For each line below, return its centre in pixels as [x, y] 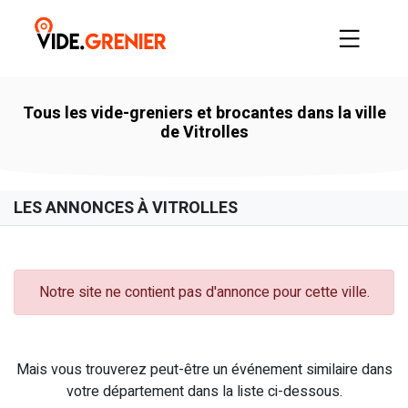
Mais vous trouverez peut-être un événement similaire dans [204, 369]
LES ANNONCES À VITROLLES [126, 208]
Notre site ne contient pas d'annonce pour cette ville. [204, 292]
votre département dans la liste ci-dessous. [204, 391]
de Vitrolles [204, 132]
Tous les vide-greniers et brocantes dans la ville [204, 113]
